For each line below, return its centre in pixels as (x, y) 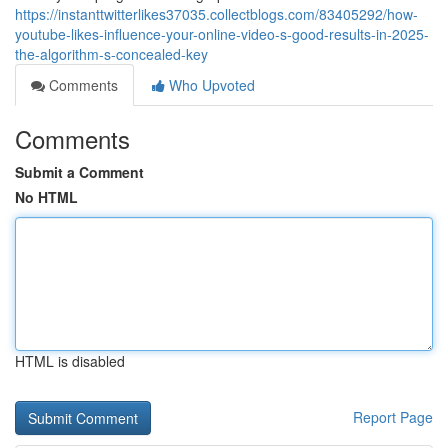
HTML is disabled (70, 361)
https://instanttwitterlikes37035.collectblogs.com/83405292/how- (216, 14)
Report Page (393, 417)
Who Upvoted (210, 85)
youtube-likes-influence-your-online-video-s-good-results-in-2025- (222, 34)
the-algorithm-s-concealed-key (111, 54)
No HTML (46, 197)
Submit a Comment (79, 172)
